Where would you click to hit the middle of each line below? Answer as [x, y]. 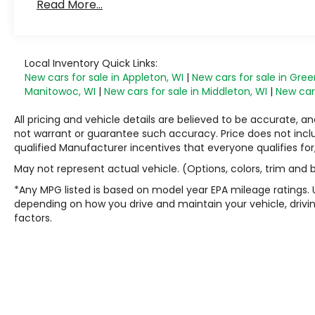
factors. [33, 218]
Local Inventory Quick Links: [91, 63]
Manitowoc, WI [60, 91]
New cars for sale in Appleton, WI [104, 77]
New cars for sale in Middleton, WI [186, 91]
